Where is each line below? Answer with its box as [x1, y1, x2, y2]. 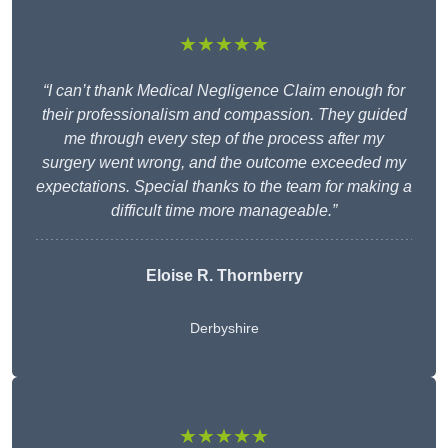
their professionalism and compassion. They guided [41, 106, 407, 124]
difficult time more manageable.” [111, 202, 337, 220]
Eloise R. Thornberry [145, 267, 303, 285]
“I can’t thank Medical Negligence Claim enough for [43, 82, 405, 100]
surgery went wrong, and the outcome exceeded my [42, 154, 406, 172]
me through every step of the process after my [64, 130, 384, 148]
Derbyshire [189, 320, 259, 337]
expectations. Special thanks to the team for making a [36, 178, 412, 196]
